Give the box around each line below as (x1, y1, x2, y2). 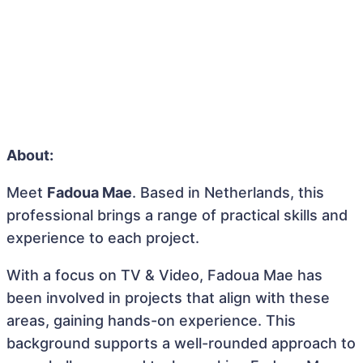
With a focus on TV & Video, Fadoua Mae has (6, 266, 322, 284)
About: (6, 146, 53, 164)
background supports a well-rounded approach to (6, 334, 356, 352)
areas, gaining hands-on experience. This (6, 311, 296, 329)
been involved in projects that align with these (6, 288, 330, 306)
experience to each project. (6, 228, 199, 246)
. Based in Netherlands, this (132, 183, 324, 201)
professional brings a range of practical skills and (6, 206, 348, 224)
